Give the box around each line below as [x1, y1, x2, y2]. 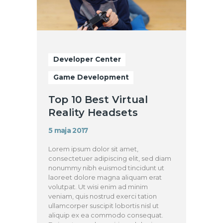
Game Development [53, 73, 129, 82]
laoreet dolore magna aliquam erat [48, 173, 162, 182]
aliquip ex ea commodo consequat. [48, 211, 164, 220]
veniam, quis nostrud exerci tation [48, 192, 157, 201]
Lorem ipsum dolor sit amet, [48, 145, 139, 153]
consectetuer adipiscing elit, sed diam [48, 154, 172, 163]
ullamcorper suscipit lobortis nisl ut [48, 202, 159, 210]
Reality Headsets [48, 107, 138, 119]
